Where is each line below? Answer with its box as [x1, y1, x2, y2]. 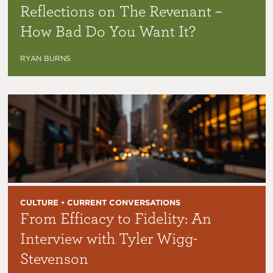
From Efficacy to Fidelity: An [19, 208, 211, 227]
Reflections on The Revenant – [19, 1, 222, 20]
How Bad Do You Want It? [19, 21, 196, 40]
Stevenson [19, 249, 88, 268]
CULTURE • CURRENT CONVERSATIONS [19, 198, 180, 208]
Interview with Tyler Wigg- [19, 229, 197, 247]
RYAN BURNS [19, 54, 71, 63]
